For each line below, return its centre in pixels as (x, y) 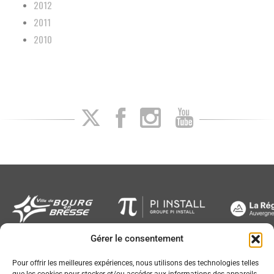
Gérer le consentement (137, 239)
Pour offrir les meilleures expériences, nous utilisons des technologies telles (135, 263)
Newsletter (35, 259)
